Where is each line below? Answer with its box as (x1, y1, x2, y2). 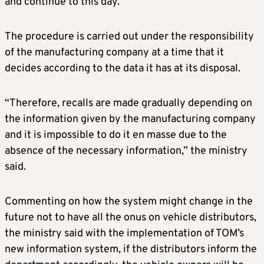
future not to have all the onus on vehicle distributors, (5, 211, 256, 225)
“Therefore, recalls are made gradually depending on (5, 97, 252, 111)
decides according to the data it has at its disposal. (5, 62, 240, 76)
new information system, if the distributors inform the (5, 243, 257, 257)
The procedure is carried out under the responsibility (5, 30, 254, 44)
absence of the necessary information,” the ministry (5, 144, 247, 159)
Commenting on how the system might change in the (5, 195, 253, 209)
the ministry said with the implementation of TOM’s (5, 227, 244, 241)
